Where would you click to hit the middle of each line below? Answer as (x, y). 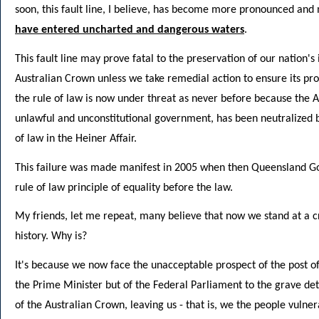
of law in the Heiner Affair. (76, 138)
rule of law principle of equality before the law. (124, 188)
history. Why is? (51, 237)
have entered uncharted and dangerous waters (130, 30)
